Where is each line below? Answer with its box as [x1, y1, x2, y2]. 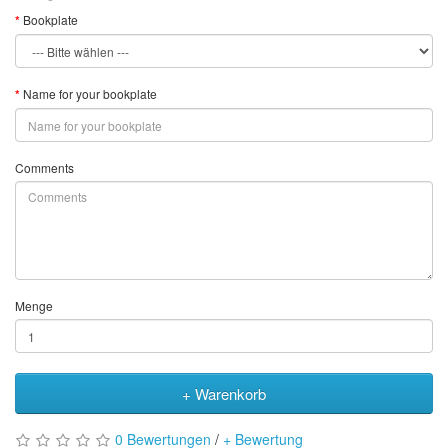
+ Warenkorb [182, 383, 266, 404]
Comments [15, 159, 74, 176]
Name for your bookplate [23, 85, 157, 102]
